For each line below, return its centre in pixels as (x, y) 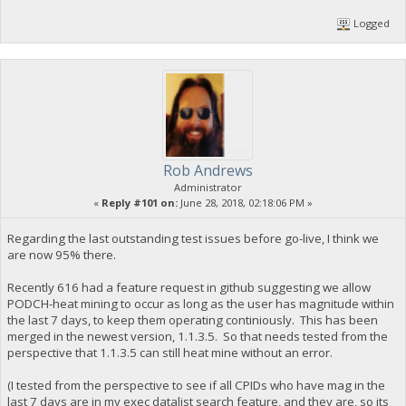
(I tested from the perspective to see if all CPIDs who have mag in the (196, 385)
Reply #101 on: (140, 202)
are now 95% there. (61, 254)
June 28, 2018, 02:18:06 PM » (245, 202)
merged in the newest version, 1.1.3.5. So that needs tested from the (197, 336)
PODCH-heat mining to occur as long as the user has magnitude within (200, 303)
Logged (371, 23)
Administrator (208, 187)
